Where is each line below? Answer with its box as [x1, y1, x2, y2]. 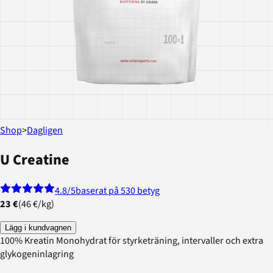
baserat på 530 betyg [76, 184, 160, 198]
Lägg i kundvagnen [5, 223, 71, 233]
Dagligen [27, 124, 63, 138]
